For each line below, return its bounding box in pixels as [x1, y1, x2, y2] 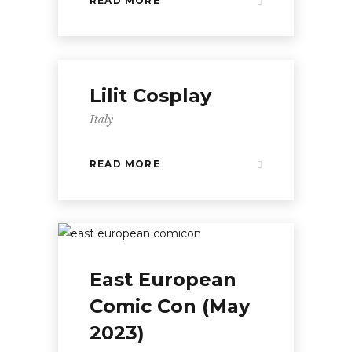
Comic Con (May [90, 295, 250, 317]
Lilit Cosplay [90, 84, 211, 107]
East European [90, 268, 236, 291]
